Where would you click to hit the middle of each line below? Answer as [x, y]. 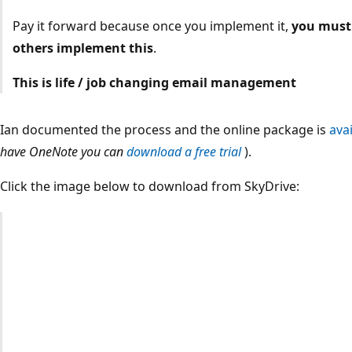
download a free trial [184, 152]
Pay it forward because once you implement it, [152, 26]
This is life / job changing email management [154, 83]
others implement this [82, 48]
